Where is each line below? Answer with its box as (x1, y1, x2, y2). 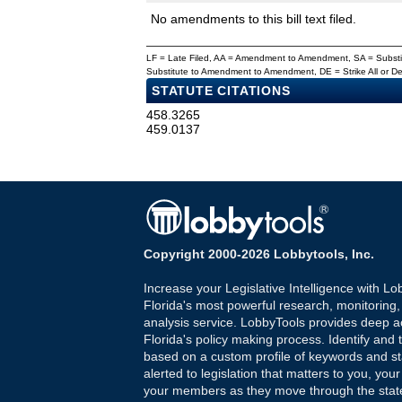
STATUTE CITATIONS (152, 83, 291, 99)
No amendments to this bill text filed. (151, 12, 356, 27)
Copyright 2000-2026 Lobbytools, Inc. (144, 247, 374, 262)
